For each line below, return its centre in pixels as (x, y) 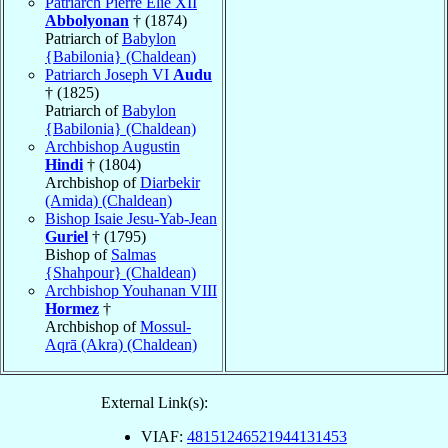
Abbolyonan (87, 20)
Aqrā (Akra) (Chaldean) (121, 344)
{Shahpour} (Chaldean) (120, 272)
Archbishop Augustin (112, 146)
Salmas (133, 254)
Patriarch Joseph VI (109, 74)
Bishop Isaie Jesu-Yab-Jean (131, 218)
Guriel (66, 236)
